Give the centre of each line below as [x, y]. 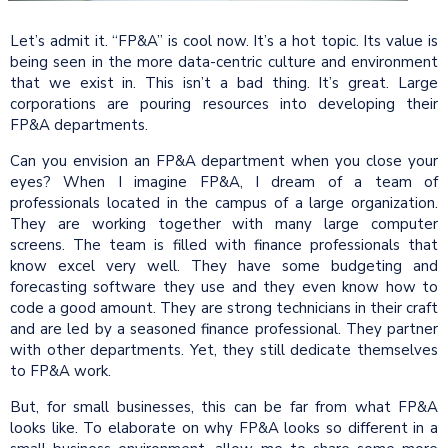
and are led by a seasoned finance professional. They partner [224, 328]
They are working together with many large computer [224, 223]
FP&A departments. [81, 124]
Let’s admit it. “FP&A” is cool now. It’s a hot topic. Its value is [224, 40]
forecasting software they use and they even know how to [224, 286]
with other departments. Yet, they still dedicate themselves [224, 349]
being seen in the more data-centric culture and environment [224, 61]
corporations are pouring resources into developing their [224, 103]
